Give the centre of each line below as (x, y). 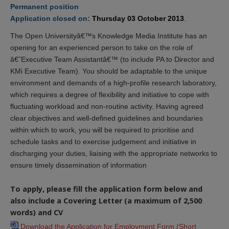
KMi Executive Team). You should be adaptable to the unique (109, 71)
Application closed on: (51, 18)
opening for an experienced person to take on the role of (101, 48)
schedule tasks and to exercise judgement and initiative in (103, 142)
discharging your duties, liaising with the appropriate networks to (114, 154)
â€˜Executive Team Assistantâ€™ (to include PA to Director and (112, 60)
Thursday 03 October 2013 (138, 18)
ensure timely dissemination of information (78, 165)
